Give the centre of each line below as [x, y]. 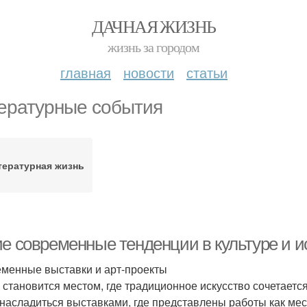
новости [149, 72]
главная [86, 72]
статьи [207, 72]
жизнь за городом [153, 47]
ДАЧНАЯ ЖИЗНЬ [153, 26]
